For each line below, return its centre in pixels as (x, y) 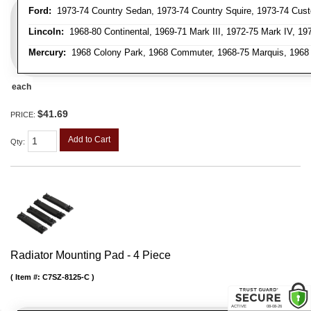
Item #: (29, 277)
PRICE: (24, 114)
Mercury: (47, 52)
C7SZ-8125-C (66, 277)
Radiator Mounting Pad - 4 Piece (91, 255)
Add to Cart (89, 139)
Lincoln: (46, 31)
